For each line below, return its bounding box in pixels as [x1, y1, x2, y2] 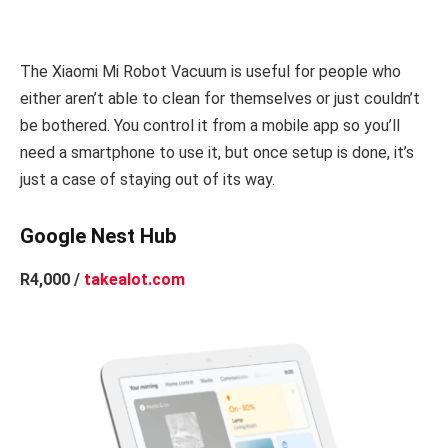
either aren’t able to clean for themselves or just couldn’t [20, 88, 420, 108]
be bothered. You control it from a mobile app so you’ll [20, 115, 400, 135]
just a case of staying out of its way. [20, 169, 275, 189]
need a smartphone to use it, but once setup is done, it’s [20, 142, 414, 162]
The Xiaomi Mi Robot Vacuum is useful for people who [20, 61, 401, 81]
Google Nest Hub [20, 223, 177, 248]
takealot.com [84, 270, 185, 290]
